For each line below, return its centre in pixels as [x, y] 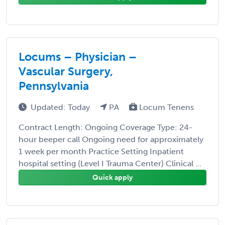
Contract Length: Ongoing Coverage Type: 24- [106, 127]
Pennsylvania [54, 86]
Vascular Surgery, [66, 71]
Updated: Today [61, 107]
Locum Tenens [165, 107]
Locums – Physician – [78, 57]
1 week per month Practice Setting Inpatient [101, 151]
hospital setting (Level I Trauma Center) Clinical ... [110, 163]
